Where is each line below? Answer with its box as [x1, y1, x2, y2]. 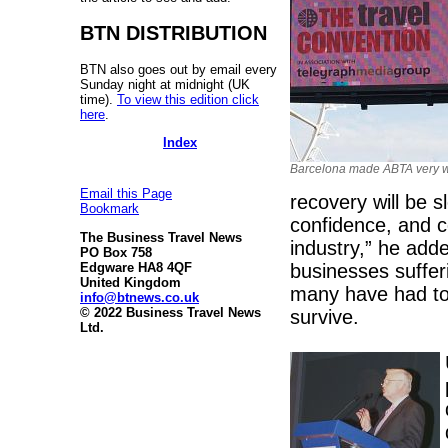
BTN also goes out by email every [80, 61, 277, 77]
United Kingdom [80, 274, 181, 290]
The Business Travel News [80, 229, 242, 245]
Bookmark [80, 201, 139, 217]
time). [80, 91, 117, 107]
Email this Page [80, 186, 172, 202]
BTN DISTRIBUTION [80, 21, 267, 44]
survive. [290, 305, 359, 328]
